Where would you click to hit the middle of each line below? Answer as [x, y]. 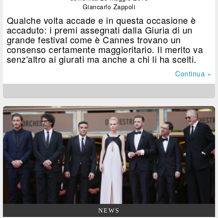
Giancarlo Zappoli [109, 7]
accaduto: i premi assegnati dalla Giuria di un [100, 30]
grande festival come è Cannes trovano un [94, 40]
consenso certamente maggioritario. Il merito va [105, 49]
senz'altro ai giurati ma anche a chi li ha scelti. [101, 59]
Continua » [193, 74]
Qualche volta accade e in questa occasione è [101, 20]
